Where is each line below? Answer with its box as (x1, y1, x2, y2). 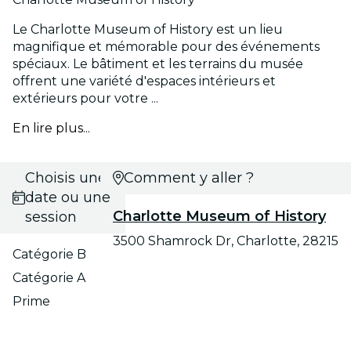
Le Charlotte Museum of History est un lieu (13, 21, 283, 37)
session (24, 208, 77, 226)
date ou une (24, 188, 110, 206)
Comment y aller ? (123, 168, 254, 186)
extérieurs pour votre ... (13, 90, 158, 106)
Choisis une (24, 168, 107, 186)
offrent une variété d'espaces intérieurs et (13, 73, 276, 89)
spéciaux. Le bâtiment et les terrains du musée (13, 56, 303, 71)
